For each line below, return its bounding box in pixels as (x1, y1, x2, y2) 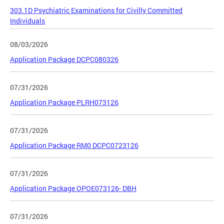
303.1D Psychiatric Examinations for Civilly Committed (10, 5, 182, 15)
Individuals (10, 15, 45, 25)
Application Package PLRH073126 (10, 97, 118, 107)
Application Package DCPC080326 (10, 54, 118, 64)
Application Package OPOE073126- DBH (10, 183, 136, 193)
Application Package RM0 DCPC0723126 (10, 140, 138, 150)
